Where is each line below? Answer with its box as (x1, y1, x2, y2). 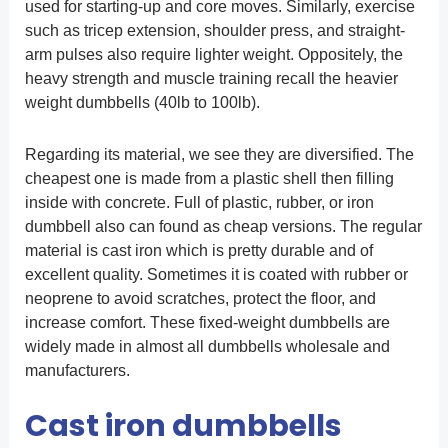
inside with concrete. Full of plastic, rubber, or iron (24, 194, 374, 212)
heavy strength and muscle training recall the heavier (24, 70, 398, 88)
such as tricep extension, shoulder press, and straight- (24, 22, 405, 40)
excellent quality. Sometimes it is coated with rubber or (24, 266, 408, 284)
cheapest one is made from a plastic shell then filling (24, 170, 394, 188)
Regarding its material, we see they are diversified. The (24, 146, 414, 164)
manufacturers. (24, 362, 130, 380)
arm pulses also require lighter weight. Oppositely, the (24, 46, 403, 64)
